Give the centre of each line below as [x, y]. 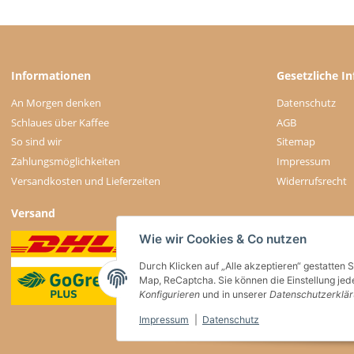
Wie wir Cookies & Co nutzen [223, 239]
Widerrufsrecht [312, 181]
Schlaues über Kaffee [60, 122]
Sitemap [296, 142]
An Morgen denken [56, 103]
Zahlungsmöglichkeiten [66, 161]
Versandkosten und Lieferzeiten [86, 181]
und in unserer [235, 295]
